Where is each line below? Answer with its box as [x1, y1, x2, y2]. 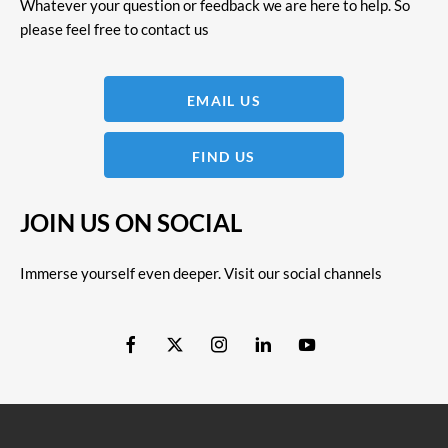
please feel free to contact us [20, 20, 209, 39]
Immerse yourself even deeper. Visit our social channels [20, 264, 382, 283]
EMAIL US [186, 92, 262, 110]
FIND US [192, 148, 256, 166]
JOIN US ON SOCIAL [20, 208, 242, 238]
